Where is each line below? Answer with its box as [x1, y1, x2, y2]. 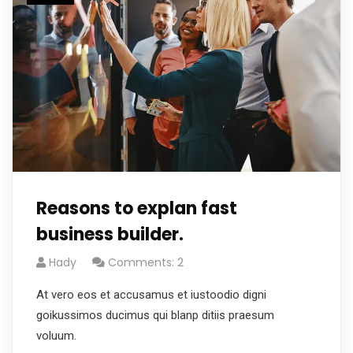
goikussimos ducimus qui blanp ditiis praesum [36, 308, 274, 322]
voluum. [36, 329, 76, 343]
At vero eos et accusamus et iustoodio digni [36, 288, 266, 302]
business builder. [36, 222, 184, 247]
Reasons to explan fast [36, 196, 237, 221]
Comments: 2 [108, 255, 184, 270]
